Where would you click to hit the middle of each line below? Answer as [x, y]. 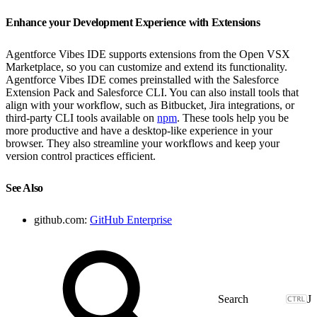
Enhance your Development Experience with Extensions [134, 22]
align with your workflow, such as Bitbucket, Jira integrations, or [150, 105]
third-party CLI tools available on [81, 117]
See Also [26, 188]
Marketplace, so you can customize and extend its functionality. [146, 67]
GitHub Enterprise [131, 219]
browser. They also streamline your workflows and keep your [143, 143]
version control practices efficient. [81, 156]
